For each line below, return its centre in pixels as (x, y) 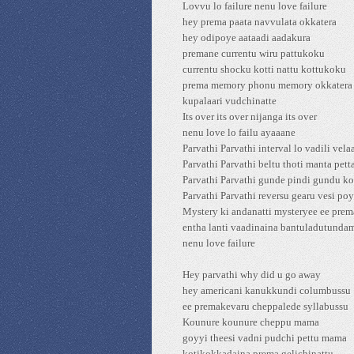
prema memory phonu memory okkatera (267, 85)
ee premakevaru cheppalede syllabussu (265, 306)
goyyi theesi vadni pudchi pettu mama (265, 338)
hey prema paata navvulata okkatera (260, 22)
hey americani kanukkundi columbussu (267, 290)
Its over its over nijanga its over (250, 117)
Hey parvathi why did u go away (252, 275)
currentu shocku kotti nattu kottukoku (264, 69)
